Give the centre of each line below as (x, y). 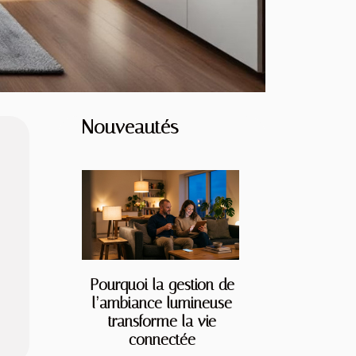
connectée (162, 339)
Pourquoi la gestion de (162, 284)
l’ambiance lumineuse (162, 303)
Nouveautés (130, 127)
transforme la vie (162, 321)
